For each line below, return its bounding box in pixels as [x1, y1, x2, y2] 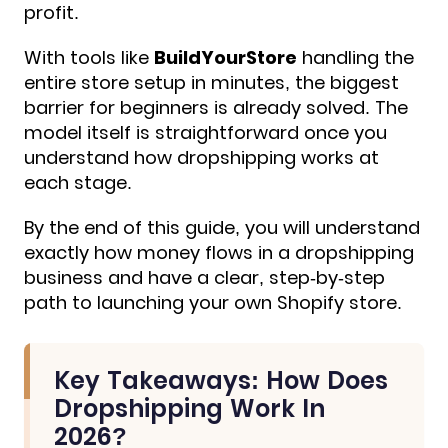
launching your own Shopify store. [97, 290, 402, 316]
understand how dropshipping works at [24, 145, 379, 171]
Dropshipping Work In [54, 392, 325, 426]
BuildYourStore [154, 45, 297, 71]
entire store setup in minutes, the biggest [24, 70, 399, 96]
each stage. [24, 170, 132, 196]
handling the [297, 45, 414, 71]
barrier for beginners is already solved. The [24, 95, 408, 121]
